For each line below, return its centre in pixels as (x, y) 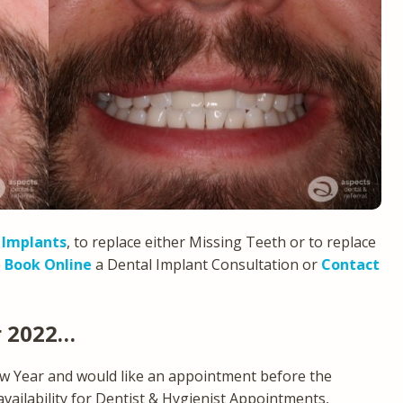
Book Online (48, 264)
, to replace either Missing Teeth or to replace (221, 242)
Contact (350, 264)
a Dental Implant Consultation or (206, 264)
